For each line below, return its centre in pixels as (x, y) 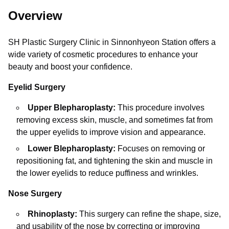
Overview (35, 16)
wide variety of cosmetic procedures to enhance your (103, 54)
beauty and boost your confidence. (70, 67)
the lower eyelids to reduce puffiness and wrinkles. (107, 173)
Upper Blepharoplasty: (72, 108)
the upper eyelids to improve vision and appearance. (111, 132)
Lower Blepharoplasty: (72, 148)
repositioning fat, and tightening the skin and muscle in (114, 161)
